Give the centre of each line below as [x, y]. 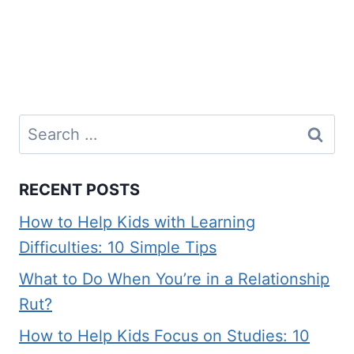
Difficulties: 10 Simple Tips [118, 247]
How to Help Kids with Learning [137, 222]
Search [44, 126]
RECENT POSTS [79, 189]
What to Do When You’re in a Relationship [174, 279]
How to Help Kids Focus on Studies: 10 [164, 335]
